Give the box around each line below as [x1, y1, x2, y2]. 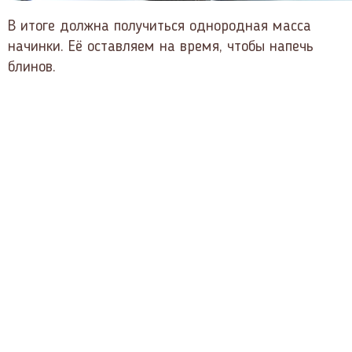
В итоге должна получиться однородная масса [8, 19, 311, 35]
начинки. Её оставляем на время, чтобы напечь [8, 39, 313, 56]
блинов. [8, 60, 56, 76]
